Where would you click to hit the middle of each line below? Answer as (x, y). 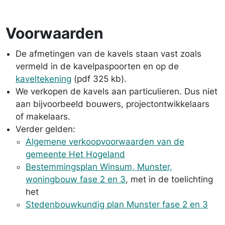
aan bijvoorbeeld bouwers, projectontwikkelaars (113, 104)
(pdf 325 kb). (99, 79)
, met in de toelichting (169, 179)
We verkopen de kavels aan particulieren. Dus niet (117, 91)
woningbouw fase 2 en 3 (76, 179)
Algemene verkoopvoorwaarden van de (105, 142)
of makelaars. (43, 117)
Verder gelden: (45, 129)
